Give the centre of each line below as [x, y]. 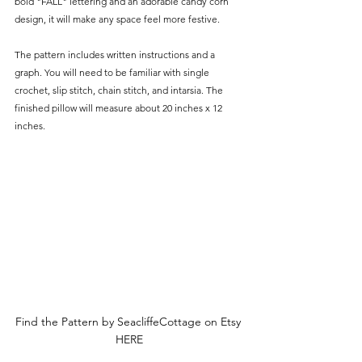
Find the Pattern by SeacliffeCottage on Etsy [129, 322]
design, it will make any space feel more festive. [117, 19]
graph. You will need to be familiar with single [113, 73]
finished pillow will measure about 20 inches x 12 [120, 108]
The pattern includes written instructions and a [116, 55]
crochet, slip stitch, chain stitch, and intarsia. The [120, 90]
